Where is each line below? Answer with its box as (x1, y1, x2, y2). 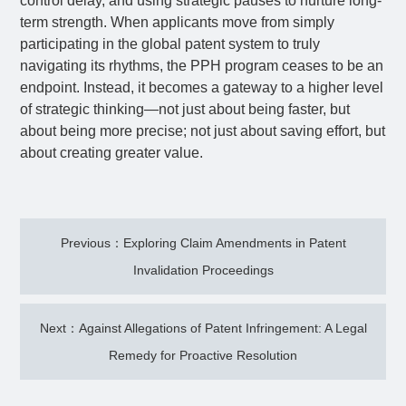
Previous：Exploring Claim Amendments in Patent (60, 236, 346, 250)
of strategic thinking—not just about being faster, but (20, 101, 351, 117)
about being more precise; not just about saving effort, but (20, 123, 386, 139)
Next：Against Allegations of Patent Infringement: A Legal (39, 321, 367, 335)
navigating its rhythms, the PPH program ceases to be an (20, 58, 384, 73)
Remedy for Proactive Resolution (109, 348, 297, 362)
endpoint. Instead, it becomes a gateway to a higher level (20, 80, 384, 95)
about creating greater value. (20, 145, 204, 160)
